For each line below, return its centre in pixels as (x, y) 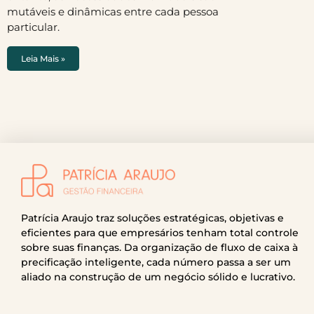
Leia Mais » (43, 59)
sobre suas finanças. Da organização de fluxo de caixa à (159, 247)
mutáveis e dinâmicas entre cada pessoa (113, 12)
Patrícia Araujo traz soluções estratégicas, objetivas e (152, 218)
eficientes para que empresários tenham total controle (160, 232)
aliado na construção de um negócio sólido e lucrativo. (158, 277)
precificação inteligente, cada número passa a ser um (156, 262)
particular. (33, 27)
